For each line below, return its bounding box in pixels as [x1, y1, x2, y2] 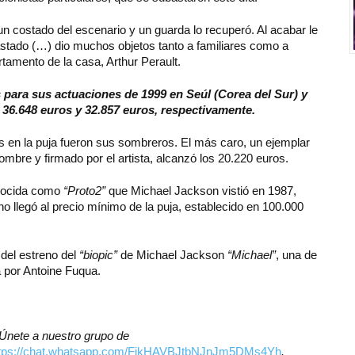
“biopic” [79, 248, 117, 262]
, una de [276, 248, 317, 262]
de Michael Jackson [117, 248, 227, 262]
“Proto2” [63, 184, 105, 198]
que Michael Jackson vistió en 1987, [105, 184, 296, 198]
